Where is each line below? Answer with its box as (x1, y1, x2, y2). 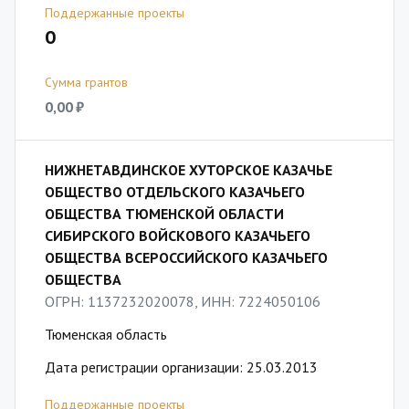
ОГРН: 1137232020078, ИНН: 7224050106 (45, 292, 320, 310)
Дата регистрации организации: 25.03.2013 (45, 358, 318, 376)
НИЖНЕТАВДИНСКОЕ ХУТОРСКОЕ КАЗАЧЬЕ (45, 161, 332, 179)
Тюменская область (45, 325, 167, 343)
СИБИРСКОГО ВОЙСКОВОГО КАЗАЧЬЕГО (45, 226, 310, 245)
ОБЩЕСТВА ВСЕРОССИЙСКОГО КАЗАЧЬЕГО (45, 248, 328, 267)
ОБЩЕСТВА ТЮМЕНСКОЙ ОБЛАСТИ (45, 204, 284, 223)
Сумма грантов (45, 74, 128, 90)
